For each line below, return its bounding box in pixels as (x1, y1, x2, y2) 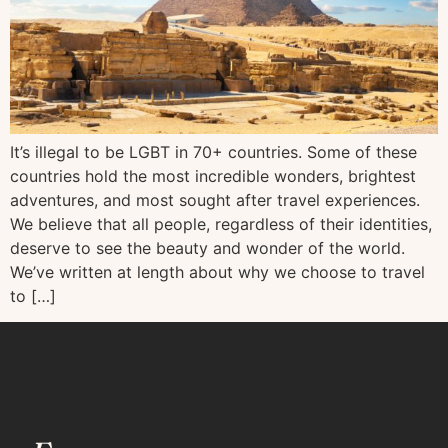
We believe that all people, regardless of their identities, (10, 214, 432, 235)
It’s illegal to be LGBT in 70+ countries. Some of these (10, 142, 417, 163)
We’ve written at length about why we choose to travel (10, 262, 425, 283)
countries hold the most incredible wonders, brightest (10, 166, 416, 187)
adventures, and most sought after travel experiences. (10, 190, 420, 211)
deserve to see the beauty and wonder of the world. (10, 238, 405, 259)
